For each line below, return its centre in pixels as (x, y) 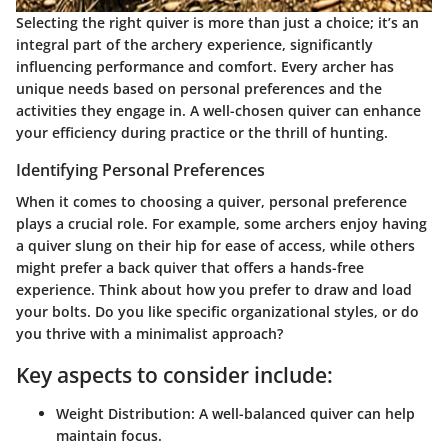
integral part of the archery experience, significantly (194, 44)
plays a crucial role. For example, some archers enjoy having (221, 224)
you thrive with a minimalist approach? (149, 334)
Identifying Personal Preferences (140, 169)
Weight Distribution (123, 413)
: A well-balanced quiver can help (303, 413)
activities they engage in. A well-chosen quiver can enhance (218, 110)
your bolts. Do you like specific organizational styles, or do (217, 312)
